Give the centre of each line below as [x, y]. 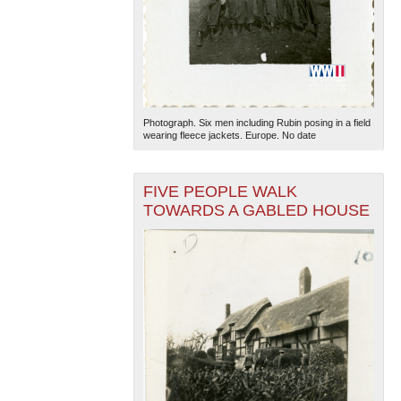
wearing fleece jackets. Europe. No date [229, 135]
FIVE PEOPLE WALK [220, 191]
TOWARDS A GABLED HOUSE [256, 210]
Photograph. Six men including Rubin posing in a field [256, 122]
